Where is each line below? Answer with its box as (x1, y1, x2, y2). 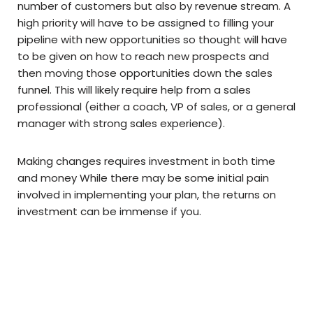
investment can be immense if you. (17, 204, 201, 219)
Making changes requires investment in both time (17, 154, 275, 169)
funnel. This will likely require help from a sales (17, 82, 251, 98)
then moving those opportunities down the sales (17, 66, 272, 81)
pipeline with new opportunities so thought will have (17, 32, 287, 48)
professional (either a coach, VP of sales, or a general (17, 99, 296, 115)
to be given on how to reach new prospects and (17, 49, 269, 64)
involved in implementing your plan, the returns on (17, 187, 276, 203)
